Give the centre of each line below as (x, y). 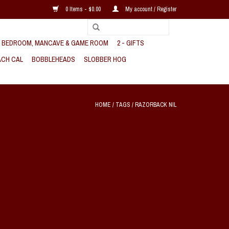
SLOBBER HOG (105, 59)
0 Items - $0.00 (83, 9)
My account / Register (150, 9)
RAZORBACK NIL (156, 105)
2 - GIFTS (131, 43)
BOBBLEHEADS (53, 59)
